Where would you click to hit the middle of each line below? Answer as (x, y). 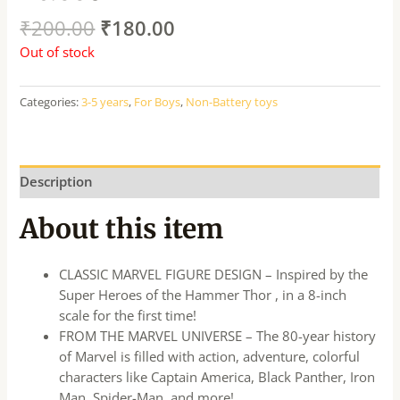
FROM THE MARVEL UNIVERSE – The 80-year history (218, 335)
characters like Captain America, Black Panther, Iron (217, 376)
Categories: (51, 102)
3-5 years (105, 102)
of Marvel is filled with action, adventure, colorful (210, 356)
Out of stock (58, 52)
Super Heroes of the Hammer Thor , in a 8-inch (203, 294)
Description (57, 181)
